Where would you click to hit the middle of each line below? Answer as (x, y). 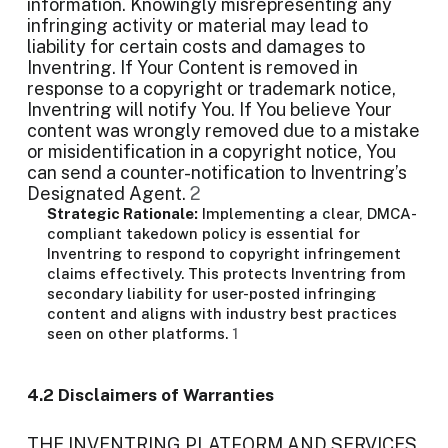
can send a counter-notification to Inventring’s (217, 172)
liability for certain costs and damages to (196, 46)
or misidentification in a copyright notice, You (211, 151)
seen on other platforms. (139, 333)
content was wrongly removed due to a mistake (223, 130)
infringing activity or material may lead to (197, 25)
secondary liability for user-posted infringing (211, 293)
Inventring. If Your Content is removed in (192, 67)
